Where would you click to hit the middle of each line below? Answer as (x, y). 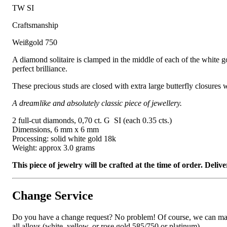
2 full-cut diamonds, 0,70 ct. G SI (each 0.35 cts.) (92, 121)
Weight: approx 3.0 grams (53, 148)
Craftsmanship (35, 25)
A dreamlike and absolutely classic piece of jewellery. (97, 103)
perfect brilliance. (40, 69)
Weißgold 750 (35, 43)
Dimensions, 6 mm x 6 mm (55, 130)
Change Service (53, 196)
